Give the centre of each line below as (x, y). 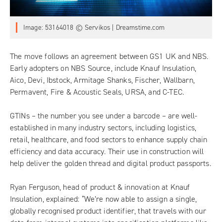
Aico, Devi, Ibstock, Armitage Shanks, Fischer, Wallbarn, (102, 80)
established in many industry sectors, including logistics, (103, 128)
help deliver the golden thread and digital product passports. (111, 163)
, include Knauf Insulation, (153, 68)
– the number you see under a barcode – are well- (113, 116)
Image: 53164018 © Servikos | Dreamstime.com (94, 28)
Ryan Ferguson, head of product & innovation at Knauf (100, 187)
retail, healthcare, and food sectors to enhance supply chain (109, 139)
